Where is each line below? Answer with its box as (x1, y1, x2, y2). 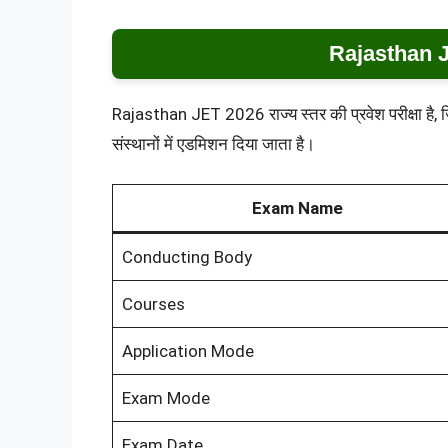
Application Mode (121, 341, 254, 362)
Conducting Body (121, 247, 252, 268)
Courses (121, 294, 185, 315)
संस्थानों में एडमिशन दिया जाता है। (112, 133, 315, 154)
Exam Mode (121, 388, 210, 409)
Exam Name (251, 198, 343, 219)
